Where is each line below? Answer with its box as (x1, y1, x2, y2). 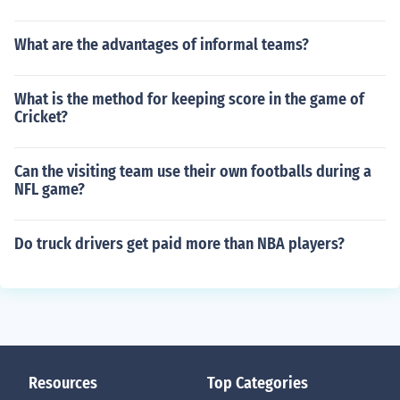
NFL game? (14, 179, 85, 199)
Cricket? (14, 107, 68, 127)
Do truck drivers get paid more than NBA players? (14, 234, 345, 254)
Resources (29, 373, 97, 393)
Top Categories (207, 373, 308, 393)
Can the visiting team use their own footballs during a (14, 162, 371, 181)
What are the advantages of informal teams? (14, 35, 309, 54)
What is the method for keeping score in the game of (14, 89, 364, 109)
